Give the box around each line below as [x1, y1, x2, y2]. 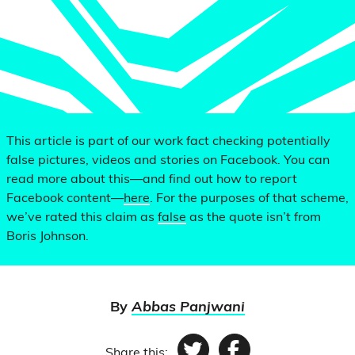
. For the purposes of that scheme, [150, 193, 349, 205]
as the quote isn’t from [186, 212, 321, 224]
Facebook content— [6, 193, 124, 205]
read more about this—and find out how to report [6, 174, 297, 186]
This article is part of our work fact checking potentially [6, 136, 330, 148]
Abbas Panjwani [132, 300, 245, 315]
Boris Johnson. [6, 231, 89, 243]
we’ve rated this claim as [6, 212, 158, 224]
